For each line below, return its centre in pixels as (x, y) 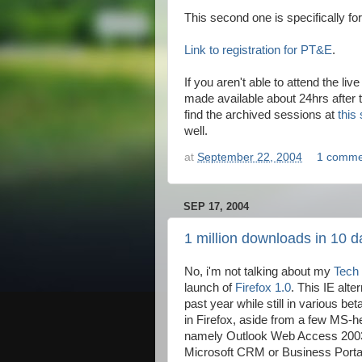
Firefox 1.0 (263, 288)
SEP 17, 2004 (216, 206)
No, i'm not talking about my (259, 272)
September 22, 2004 (250, 157)
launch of (210, 288)
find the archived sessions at (261, 115)
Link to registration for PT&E (258, 50)
